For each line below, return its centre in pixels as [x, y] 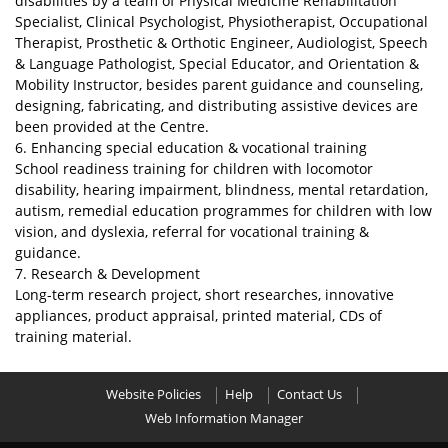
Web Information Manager [224, 418]
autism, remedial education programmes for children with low [223, 210]
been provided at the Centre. [112, 126]
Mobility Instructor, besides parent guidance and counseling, [219, 84]
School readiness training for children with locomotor [194, 168]
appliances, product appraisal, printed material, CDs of [198, 315]
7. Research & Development [107, 273]
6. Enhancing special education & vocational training [191, 147]
